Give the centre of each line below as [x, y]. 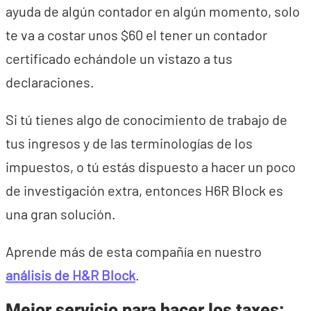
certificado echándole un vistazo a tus [119, 58]
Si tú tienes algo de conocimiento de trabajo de [146, 119]
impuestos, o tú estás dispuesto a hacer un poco [151, 167]
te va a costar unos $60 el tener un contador [136, 35]
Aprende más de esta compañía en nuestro [134, 251]
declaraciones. [50, 82]
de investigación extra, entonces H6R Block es [144, 190]
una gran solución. [61, 214]
